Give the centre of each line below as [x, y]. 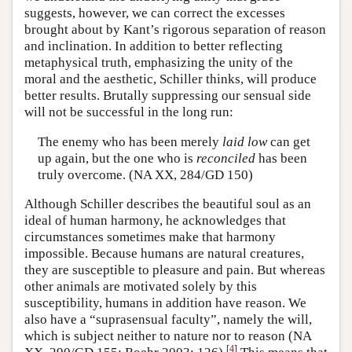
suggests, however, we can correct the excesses [155, 13]
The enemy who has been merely [130, 141]
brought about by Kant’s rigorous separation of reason [175, 29]
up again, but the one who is [117, 158]
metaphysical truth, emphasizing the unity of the [159, 62]
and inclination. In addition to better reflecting [154, 46]
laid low [244, 141]
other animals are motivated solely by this [141, 286]
